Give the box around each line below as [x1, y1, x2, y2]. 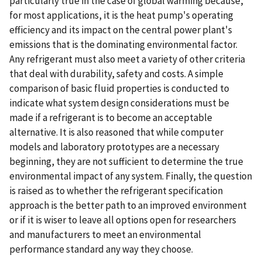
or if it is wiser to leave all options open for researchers [9, 213, 236, 226]
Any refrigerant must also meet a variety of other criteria [9, 52, 245, 65]
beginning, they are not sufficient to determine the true [9, 154, 243, 168]
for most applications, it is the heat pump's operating [9, 8, 233, 22]
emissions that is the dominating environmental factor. [9, 37, 237, 51]
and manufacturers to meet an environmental [9, 227, 201, 241]
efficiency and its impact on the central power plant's [9, 23, 232, 36]
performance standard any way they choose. [9, 242, 193, 256]
